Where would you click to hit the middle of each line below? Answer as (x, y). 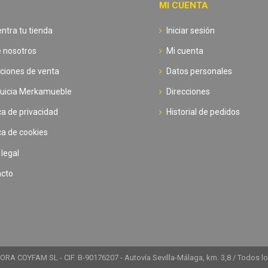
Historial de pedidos (203, 112)
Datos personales (199, 71)
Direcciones (188, 92)
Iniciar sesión (190, 30)
